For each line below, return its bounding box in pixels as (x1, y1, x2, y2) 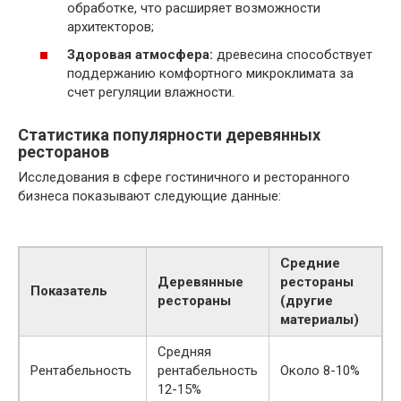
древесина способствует (213, 47, 372, 64)
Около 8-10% (280, 363, 360, 380)
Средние (280, 255, 340, 272)
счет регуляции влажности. (67, 84, 235, 101)
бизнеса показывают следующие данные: (18, 188, 281, 205)
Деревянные (158, 274, 243, 291)
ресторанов (18, 142, 109, 162)
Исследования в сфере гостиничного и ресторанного (18, 169, 350, 186)
